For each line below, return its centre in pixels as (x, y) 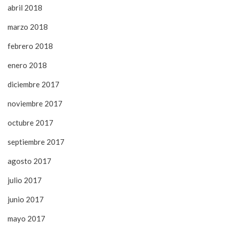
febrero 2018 (30, 46)
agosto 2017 (30, 161)
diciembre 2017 (34, 84)
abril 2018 (25, 8)
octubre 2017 (31, 123)
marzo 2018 (28, 27)
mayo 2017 (26, 218)
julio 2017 (25, 180)
